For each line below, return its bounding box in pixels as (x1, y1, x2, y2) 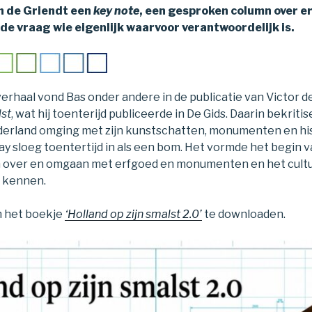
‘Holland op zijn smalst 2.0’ (65, 207, 202, 221)
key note (93, 3, 139, 17)
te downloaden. (202, 207, 286, 221)
